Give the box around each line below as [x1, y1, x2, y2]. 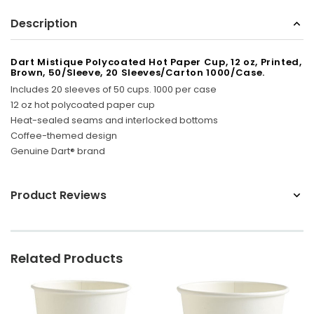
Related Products [11, 249, 123, 267]
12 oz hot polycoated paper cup [11, 97, 155, 111]
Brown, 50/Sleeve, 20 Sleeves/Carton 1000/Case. [11, 65, 265, 79]
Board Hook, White [57, 45, 135, 57]
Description [11, 15, 77, 32]
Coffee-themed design [11, 128, 117, 142]
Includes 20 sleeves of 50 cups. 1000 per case [11, 82, 217, 96]
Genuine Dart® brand [11, 144, 105, 158]
